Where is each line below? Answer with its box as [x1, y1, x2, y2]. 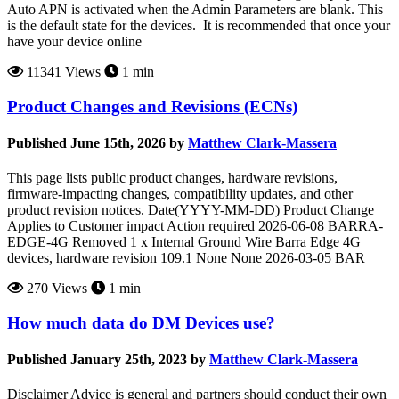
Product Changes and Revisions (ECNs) [7, 96, 297, 116]
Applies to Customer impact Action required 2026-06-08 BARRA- [7, 218, 383, 234]
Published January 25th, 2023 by [7, 352, 206, 368]
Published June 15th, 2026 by [7, 134, 184, 151]
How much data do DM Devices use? [7, 313, 275, 332]
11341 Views [23, 63, 101, 79]
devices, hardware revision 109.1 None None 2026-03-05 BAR [7, 250, 365, 266]
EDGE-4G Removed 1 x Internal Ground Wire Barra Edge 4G [7, 234, 361, 250]
